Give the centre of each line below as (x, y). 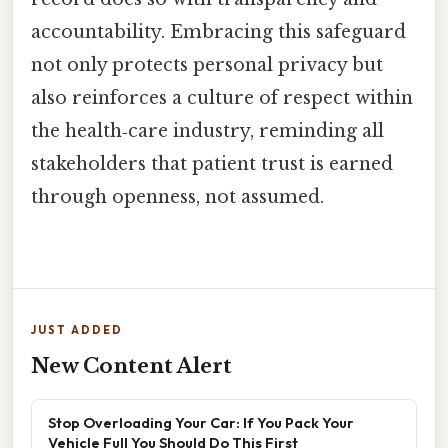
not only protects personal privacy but (207, 64)
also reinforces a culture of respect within (222, 97)
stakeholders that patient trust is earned (212, 163)
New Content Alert (131, 365)
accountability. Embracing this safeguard (218, 31)
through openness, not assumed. (177, 196)
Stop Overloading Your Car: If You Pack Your (201, 422)
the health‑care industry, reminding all (207, 130)
